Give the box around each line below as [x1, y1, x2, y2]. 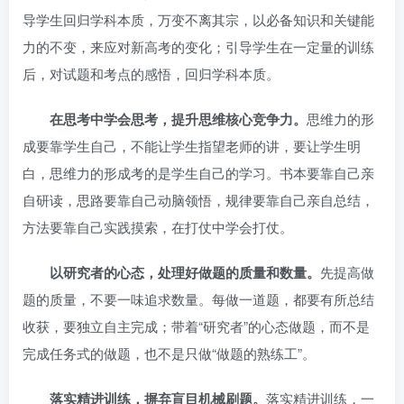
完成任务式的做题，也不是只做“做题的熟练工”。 [23, 343, 316, 363]
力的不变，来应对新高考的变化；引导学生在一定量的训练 [23, 36, 374, 56]
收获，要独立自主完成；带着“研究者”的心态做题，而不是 [23, 316, 370, 335]
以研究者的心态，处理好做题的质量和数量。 [50, 262, 320, 282]
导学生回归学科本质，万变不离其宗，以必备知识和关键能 [23, 9, 374, 29]
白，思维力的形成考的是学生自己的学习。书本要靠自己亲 [23, 162, 374, 182]
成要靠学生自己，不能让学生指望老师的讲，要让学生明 [23, 135, 361, 155]
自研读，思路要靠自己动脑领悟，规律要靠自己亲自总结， [23, 189, 374, 209]
